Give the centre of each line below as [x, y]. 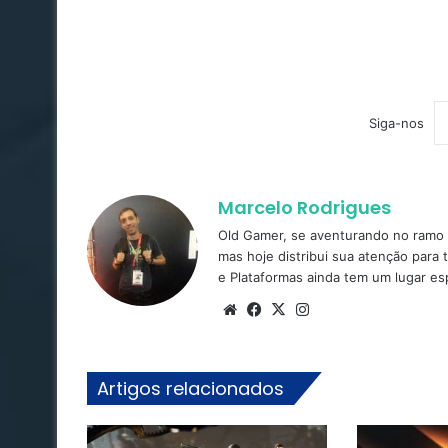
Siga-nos [396, 122]
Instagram [348, 308]
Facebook [299, 308]
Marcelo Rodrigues [304, 207]
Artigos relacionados [190, 388]
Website [269, 308]
